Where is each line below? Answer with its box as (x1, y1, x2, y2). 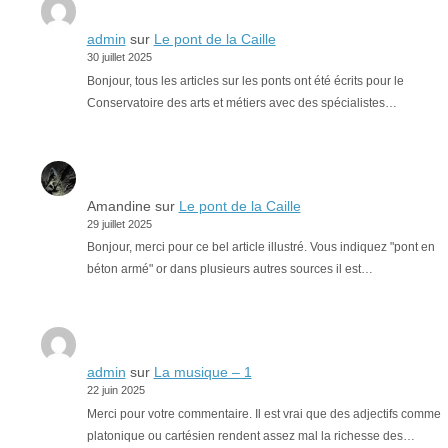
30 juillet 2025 (86, 51, 152, 64)
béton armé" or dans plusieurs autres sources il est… (86, 262, 373, 277)
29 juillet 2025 (86, 217, 152, 230)
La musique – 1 (153, 364, 252, 381)
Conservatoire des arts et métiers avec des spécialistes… (86, 95, 397, 110)
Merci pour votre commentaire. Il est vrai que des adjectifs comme (86, 406, 441, 421)
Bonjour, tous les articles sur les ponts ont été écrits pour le (86, 73, 404, 88)
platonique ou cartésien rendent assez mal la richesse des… (86, 428, 415, 443)
